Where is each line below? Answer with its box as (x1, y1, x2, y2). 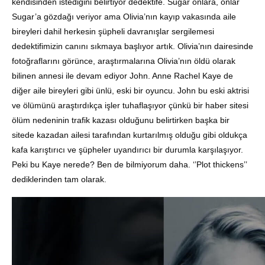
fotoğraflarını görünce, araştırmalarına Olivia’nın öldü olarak (12, 56, 235, 66)
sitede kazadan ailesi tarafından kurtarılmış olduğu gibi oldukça (12, 130, 247, 140)
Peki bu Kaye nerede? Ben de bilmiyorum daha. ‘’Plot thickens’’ (12, 160, 247, 170)
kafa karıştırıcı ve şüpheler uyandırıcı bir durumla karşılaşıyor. (12, 145, 243, 155)
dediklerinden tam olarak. (12, 174, 106, 185)
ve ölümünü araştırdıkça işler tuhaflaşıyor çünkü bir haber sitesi (12, 101, 248, 111)
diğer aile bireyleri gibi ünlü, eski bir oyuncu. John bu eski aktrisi (12, 86, 249, 96)
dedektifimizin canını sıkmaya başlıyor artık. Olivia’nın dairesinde (12, 41, 253, 51)
